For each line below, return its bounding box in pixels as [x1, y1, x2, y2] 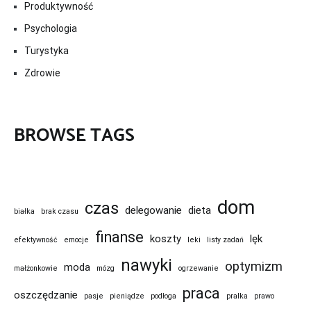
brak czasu [41, 206, 78, 216]
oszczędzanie [14, 288, 78, 301]
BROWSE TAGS [14, 120, 135, 151]
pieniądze [110, 291, 144, 301]
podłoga [151, 291, 176, 301]
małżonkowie [14, 263, 58, 273]
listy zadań [207, 235, 244, 244]
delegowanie [125, 203, 182, 217]
